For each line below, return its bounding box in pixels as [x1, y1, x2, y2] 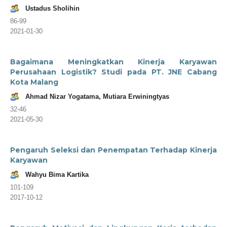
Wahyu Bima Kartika [25, 170, 89, 178]
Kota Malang [10, 77, 58, 87]
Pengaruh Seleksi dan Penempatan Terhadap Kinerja [10, 145, 217, 155]
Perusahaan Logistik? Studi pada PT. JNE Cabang [10, 67, 217, 77]
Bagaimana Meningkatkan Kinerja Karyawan [10, 57, 217, 66]
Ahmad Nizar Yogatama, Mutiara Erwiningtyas [25, 92, 169, 100]
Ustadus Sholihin [25, 4, 80, 12]
